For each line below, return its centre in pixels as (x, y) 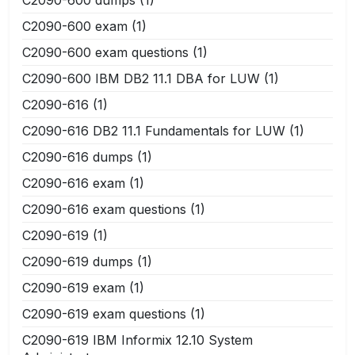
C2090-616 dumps (78, 157)
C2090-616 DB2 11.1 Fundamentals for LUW (154, 130)
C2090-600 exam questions (105, 52)
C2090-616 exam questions (104, 209)
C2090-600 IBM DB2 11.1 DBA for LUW (141, 78)
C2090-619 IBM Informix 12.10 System (137, 340)
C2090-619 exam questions (104, 313)
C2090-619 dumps (78, 261)
